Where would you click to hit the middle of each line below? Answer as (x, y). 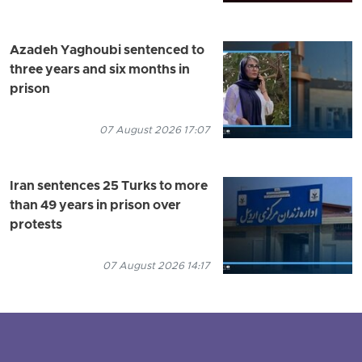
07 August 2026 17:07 (155, 130)
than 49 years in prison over (95, 206)
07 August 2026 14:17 (156, 266)
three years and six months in (100, 70)
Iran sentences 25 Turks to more (109, 186)
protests (36, 225)
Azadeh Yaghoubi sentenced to (107, 51)
